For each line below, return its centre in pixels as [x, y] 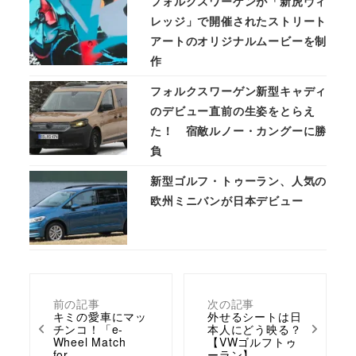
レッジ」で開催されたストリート [239, 21]
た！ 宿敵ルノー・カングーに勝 [239, 131]
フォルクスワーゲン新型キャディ [239, 91]
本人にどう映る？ [254, 329]
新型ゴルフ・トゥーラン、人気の [239, 181]
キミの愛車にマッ [100, 316]
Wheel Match [89, 341]
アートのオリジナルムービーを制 [239, 41]
